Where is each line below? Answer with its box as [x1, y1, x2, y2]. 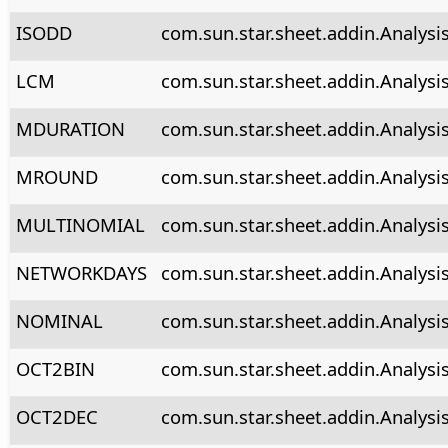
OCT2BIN [15, 355, 95, 381]
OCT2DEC [15, 403, 98, 429]
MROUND [15, 163, 98, 189]
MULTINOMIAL [15, 211, 145, 237]
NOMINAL [15, 307, 103, 333]
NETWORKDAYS [15, 259, 147, 285]
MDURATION [15, 115, 125, 141]
